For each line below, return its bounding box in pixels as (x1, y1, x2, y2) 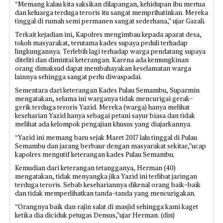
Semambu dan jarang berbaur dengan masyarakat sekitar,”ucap (15, 142, 206, 150)
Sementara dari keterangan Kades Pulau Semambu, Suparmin (15, 86, 200, 95)
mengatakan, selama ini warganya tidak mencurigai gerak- (15, 95, 193, 103)
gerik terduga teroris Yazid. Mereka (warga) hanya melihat (15, 103, 190, 111)
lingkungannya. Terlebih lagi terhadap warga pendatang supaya (15, 47, 206, 56)
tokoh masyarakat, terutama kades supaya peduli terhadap (15, 39, 188, 47)
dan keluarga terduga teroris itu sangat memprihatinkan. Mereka (15, 8, 208, 17)
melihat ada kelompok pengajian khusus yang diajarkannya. (15, 120, 192, 128)
